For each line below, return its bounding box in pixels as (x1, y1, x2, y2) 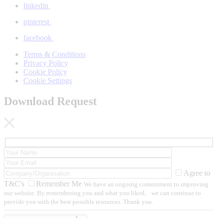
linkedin (23, 1, 48, 10)
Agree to (183, 169, 210, 178)
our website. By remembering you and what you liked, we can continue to (4, 189, 201, 197)
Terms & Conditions (23, 50, 86, 58)
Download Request (4, 94, 97, 108)
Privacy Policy (23, 58, 68, 67)
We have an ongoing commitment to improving (84, 181, 208, 188)
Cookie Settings (23, 76, 72, 85)
